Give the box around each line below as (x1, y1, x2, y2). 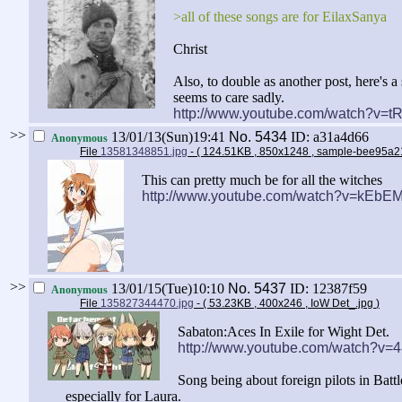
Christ (173, 41, 207, 57)
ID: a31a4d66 (291, 129, 369, 145)
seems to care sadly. (173, 90, 284, 106)
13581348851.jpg (100, 145, 188, 159)
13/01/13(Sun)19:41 (108, 129, 229, 145)
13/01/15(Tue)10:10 (108, 281, 228, 297)
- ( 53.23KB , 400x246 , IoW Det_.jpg (194, 297, 376, 310)
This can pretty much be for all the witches (142, 172, 382, 188)
